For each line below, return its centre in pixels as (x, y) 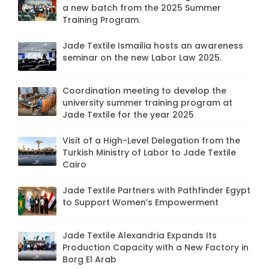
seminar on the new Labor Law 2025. (142, 57)
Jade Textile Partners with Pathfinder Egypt (156, 190)
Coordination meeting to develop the (144, 90)
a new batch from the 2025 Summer (142, 8)
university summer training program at (147, 102)
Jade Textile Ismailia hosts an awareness (153, 45)
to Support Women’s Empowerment (141, 202)
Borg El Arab (89, 259)
